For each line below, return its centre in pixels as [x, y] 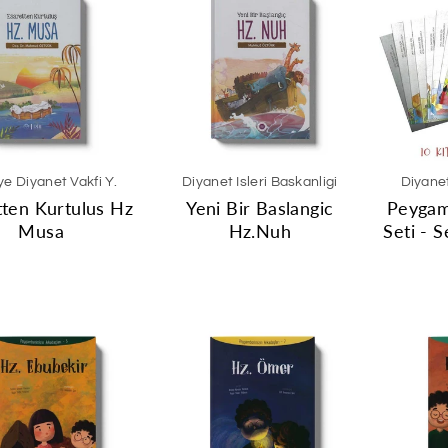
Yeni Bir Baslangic [260, 208]
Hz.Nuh [259, 231]
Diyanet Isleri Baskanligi [260, 182]
